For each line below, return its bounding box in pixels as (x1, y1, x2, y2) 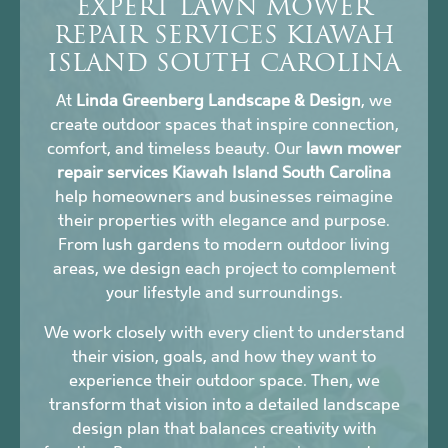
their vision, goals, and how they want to (72, 347, 376, 367)
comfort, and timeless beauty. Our (47, 139, 306, 159)
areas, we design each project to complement (52, 259, 396, 279)
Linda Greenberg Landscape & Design (76, 91, 361, 111)
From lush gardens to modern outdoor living (58, 235, 390, 255)
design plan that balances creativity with (71, 419, 377, 439)
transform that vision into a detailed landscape (48, 395, 400, 415)
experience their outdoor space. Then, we (68, 371, 380, 391)
